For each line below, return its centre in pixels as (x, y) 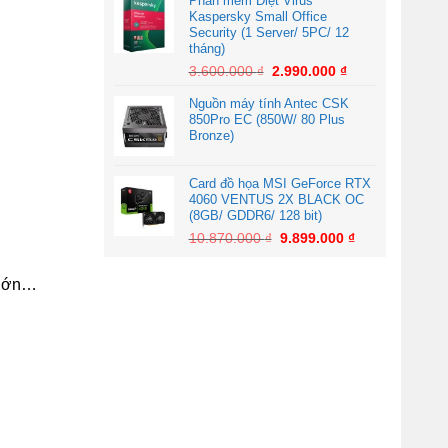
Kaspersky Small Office (257, 16)
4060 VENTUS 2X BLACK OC (276, 199)
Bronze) (211, 135)
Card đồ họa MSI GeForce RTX (279, 183)
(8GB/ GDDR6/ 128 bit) (255, 215)
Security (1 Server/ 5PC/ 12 (268, 32)
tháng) (206, 48)
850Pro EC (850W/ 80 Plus (266, 119)
